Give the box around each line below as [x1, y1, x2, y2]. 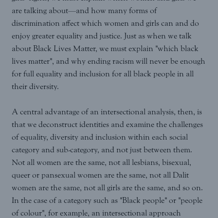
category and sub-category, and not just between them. [12, 145, 192, 155]
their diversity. [12, 82, 59, 91]
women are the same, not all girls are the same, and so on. [12, 183, 203, 193]
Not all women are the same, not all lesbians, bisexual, [12, 158, 191, 167]
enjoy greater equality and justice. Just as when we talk [12, 31, 192, 41]
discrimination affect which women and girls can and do [12, 18, 199, 28]
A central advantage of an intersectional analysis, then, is [12, 107, 202, 117]
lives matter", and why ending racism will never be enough [12, 56, 205, 66]
